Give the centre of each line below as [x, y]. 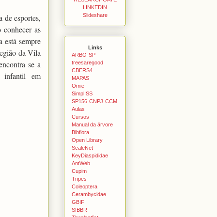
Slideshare [95, 15]
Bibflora [80, 132]
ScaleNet [82, 147]
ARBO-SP [84, 54]
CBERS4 [82, 70]
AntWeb [81, 163]
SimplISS [82, 93]
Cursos [80, 116]
